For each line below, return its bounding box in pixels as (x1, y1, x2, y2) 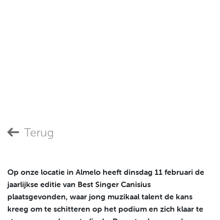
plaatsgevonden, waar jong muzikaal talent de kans (7, 192, 192, 201)
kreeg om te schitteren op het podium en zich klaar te (7, 204, 203, 214)
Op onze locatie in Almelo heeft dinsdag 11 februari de (7, 167, 204, 177)
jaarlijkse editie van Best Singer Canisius (7, 179, 151, 189)
